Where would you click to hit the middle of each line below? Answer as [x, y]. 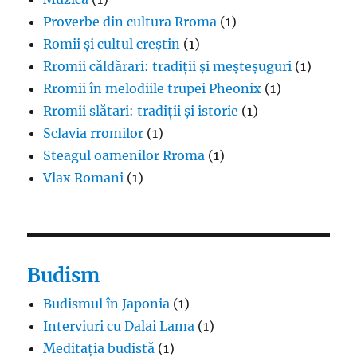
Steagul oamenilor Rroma [124, 155]
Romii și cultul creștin [112, 43]
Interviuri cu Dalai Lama [119, 326]
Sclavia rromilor [94, 133]
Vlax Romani [84, 177]
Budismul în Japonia [107, 303]
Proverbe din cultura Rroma [130, 21]
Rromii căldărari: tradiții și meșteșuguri [168, 66]
